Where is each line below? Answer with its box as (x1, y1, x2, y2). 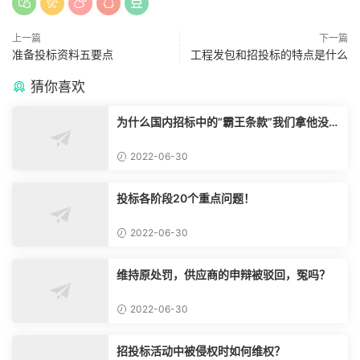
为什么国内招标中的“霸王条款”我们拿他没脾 (117, 115, 340, 129)
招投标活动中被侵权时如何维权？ (117, 344, 285, 358)
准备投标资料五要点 (12, 47, 113, 62)
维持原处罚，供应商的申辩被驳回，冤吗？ (117, 268, 330, 282)
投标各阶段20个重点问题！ (117, 191, 255, 206)
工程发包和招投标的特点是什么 (190, 47, 348, 62)
